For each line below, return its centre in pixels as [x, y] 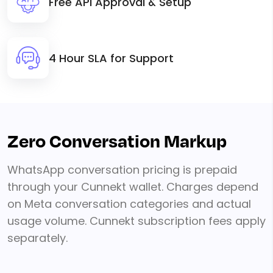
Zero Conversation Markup [117, 142]
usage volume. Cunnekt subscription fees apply [136, 221]
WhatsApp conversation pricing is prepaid [122, 170]
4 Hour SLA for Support [111, 58]
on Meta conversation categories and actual [129, 204]
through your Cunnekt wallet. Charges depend [133, 187]
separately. [37, 238]
